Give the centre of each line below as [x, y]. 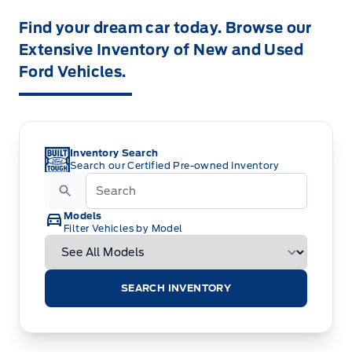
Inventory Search [114, 152]
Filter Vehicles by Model [123, 228]
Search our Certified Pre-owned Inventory [174, 165]
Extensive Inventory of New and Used [161, 49]
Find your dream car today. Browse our [165, 27]
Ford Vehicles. [73, 71]
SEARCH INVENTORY [176, 288]
